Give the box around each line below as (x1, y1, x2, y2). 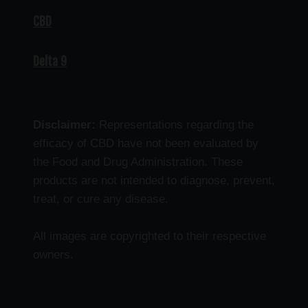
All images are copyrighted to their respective (33, 230, 266, 243)
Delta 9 (33, 54, 67, 69)
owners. (33, 248, 74, 262)
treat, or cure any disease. (33, 192, 168, 206)
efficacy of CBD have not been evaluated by (33, 137, 258, 151)
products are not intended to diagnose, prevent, (33, 174, 275, 188)
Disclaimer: (33, 118, 96, 132)
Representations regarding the (96, 118, 254, 132)
